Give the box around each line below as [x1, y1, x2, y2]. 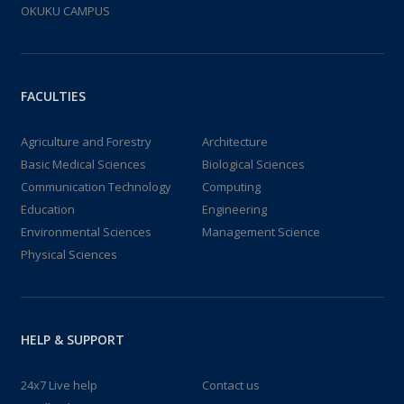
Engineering [202, 200, 267, 217]
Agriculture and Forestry [20, 133, 151, 150]
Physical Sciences [20, 245, 117, 262]
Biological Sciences [202, 155, 305, 172]
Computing [202, 178, 261, 195]
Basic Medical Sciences [20, 155, 146, 172]
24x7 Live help [20, 376, 97, 393]
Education [20, 200, 75, 217]
